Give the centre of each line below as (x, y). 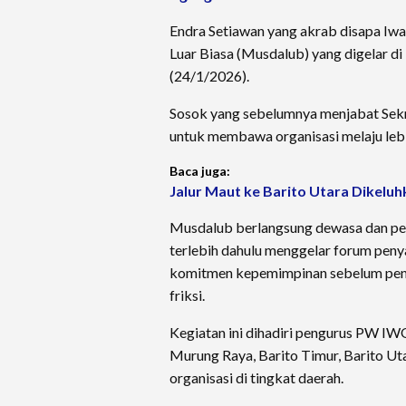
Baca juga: (200, 171)
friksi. (187, 295)
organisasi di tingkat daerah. (256, 377)
